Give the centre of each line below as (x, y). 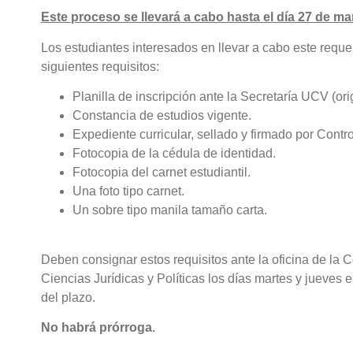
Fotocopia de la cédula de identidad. (174, 154)
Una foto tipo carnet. (128, 191)
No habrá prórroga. (98, 327)
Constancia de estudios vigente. (162, 116)
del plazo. (68, 297)
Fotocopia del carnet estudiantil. (163, 173)
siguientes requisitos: (100, 66)
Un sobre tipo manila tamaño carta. (170, 210)
